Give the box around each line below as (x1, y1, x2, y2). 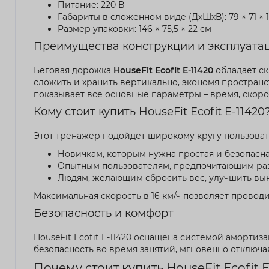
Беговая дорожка (34, 64, 113, 76)
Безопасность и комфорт (34, 206, 174, 220)
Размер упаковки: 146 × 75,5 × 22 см (58, 23, 211, 34)
